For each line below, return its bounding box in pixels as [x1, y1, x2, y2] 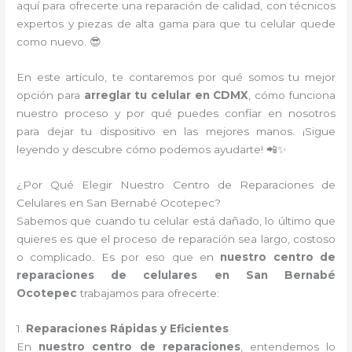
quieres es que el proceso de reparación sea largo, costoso [16, 233, 335, 245]
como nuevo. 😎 [16, 35, 102, 49]
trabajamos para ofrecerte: [77, 287, 220, 299]
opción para [16, 89, 84, 102]
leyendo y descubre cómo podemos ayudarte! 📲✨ [16, 143, 288, 156]
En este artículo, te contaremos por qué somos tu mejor [16, 71, 335, 84]
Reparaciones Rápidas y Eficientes [26, 321, 229, 335]
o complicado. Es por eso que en [16, 251, 221, 263]
